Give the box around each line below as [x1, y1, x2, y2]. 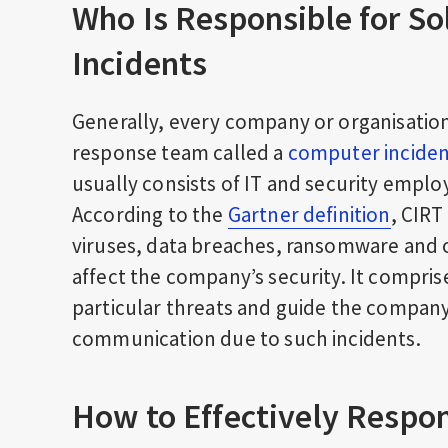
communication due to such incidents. [72, 325, 425, 352]
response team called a [72, 139, 288, 166]
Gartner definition [227, 201, 391, 228]
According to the [72, 201, 228, 228]
